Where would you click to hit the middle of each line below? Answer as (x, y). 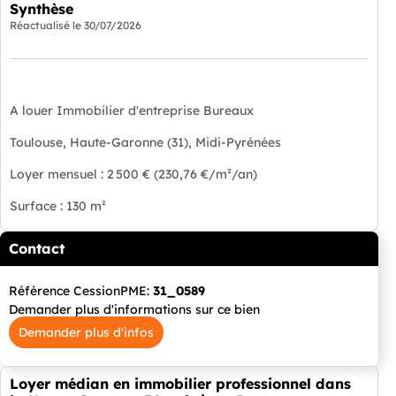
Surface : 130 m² (58, 206)
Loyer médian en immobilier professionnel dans (180, 383)
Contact (37, 248)
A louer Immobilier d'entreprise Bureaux (132, 110)
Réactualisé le (47, 25)
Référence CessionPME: (81, 290)
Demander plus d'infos (86, 332)
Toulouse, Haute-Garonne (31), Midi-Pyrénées (145, 142)
